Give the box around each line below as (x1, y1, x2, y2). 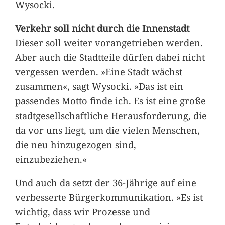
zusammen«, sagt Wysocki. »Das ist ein (15, 80, 183, 93)
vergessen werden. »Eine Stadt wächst (15, 65, 182, 78)
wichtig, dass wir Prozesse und (15, 205, 150, 218)
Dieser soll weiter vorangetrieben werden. (15, 36, 203, 49)
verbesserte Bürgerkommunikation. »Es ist (15, 191, 203, 204)
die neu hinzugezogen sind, (15, 138, 136, 151)
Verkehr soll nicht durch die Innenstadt (15, 22, 189, 35)
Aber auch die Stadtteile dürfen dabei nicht (15, 51, 205, 64)
